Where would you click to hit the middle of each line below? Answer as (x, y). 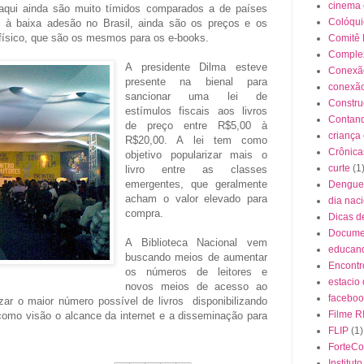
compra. (145, 213)
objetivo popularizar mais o (196, 154)
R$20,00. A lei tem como (196, 140)
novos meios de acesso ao (196, 286)
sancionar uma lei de (196, 96)
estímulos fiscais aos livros (196, 110)
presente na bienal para (196, 81)
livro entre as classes (196, 169)
